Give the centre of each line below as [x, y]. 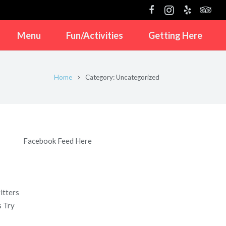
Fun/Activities [94, 35]
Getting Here [175, 35]
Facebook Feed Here [58, 141]
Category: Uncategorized [122, 77]
